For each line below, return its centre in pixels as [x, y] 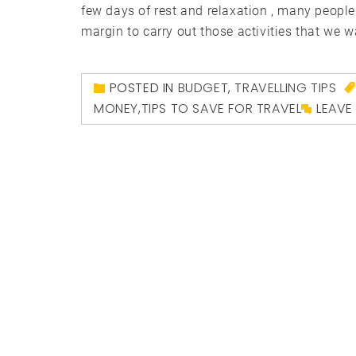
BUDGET [203, 88]
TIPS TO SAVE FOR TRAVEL [221, 109]
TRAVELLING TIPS [286, 88]
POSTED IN [143, 88]
